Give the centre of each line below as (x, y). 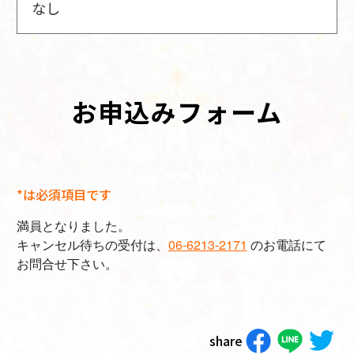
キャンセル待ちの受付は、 (92, 245)
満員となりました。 (73, 226)
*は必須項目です (64, 194)
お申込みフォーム (177, 112)
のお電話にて (286, 245)
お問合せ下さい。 (67, 264)
